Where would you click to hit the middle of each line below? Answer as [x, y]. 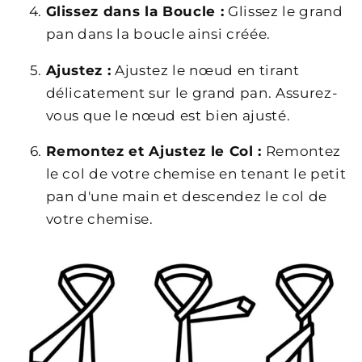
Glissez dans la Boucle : [135, 12]
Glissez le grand [284, 12]
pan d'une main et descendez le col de [186, 197]
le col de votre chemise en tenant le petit [196, 174]
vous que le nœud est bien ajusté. [168, 115]
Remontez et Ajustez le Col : [154, 152]
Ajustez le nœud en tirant [205, 70]
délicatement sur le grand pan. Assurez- [192, 93]
